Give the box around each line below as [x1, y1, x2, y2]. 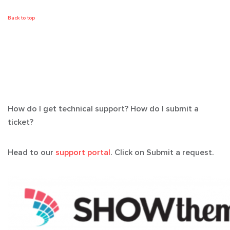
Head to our [8, 148, 55, 157]
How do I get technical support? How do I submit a [8, 105, 199, 113]
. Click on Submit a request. [110, 148, 214, 157]
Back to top [8, 15, 35, 21]
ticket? [8, 118, 33, 126]
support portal [55, 148, 110, 157]
